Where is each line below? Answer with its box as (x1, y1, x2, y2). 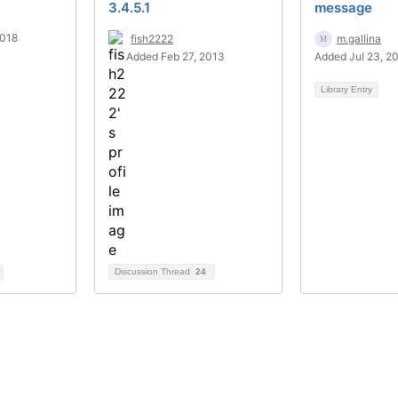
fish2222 (131, 31, 173, 45)
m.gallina (337, 31, 381, 45)
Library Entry (321, 84, 372, 94)
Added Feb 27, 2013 (126, 49, 225, 63)
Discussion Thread (115, 266, 193, 276)
